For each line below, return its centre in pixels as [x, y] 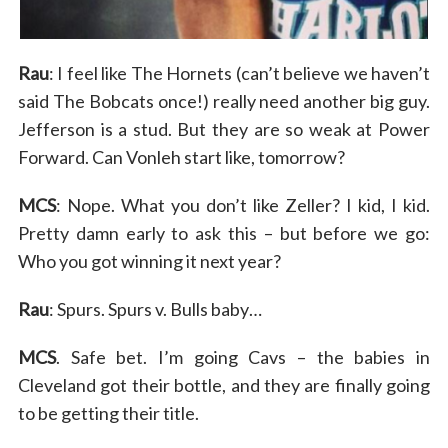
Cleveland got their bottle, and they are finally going [224, 384]
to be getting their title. [108, 412]
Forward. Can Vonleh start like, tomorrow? [181, 156]
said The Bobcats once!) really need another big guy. [224, 100]
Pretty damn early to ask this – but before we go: [224, 232]
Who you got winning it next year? [149, 260]
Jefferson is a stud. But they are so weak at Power [224, 128]
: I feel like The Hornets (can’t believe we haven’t [239, 72]
